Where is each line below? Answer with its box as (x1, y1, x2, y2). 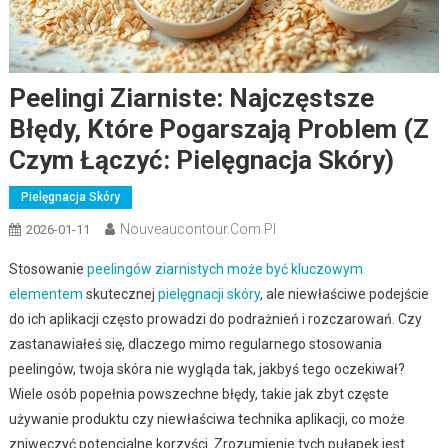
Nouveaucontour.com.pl (119, 220, 276, 237)
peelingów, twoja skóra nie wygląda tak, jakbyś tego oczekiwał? (8, 360, 405, 377)
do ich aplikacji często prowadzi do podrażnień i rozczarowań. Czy (8, 310, 422, 327)
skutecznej (82, 285, 158, 302)
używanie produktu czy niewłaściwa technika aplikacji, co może (8, 410, 405, 427)
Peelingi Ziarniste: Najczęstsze (8, 82, 374, 113)
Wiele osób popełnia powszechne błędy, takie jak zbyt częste (8, 385, 389, 402)
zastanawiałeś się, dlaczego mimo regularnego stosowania (8, 335, 382, 352)
